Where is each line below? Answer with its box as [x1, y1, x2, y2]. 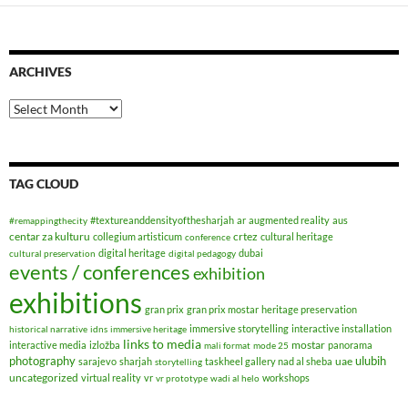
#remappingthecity [9, 214, 87, 226]
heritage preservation [261, 302, 357, 315]
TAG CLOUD [9, 175, 78, 191]
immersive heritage [110, 322, 187, 334]
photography [9, 352, 76, 368]
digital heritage [98, 246, 166, 259]
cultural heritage [260, 229, 333, 242]
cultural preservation [9, 247, 96, 259]
